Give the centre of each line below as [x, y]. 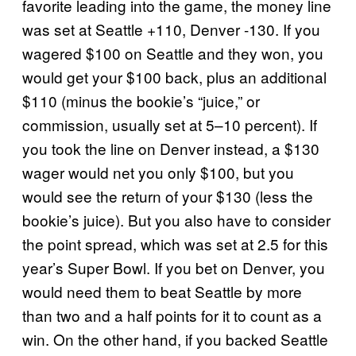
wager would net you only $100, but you [158, 172]
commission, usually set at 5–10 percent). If [170, 124]
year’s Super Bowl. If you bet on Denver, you [174, 267]
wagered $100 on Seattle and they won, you [173, 53]
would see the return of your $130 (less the [168, 196]
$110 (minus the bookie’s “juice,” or [141, 101]
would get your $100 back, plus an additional [174, 77]
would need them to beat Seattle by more [162, 291]
